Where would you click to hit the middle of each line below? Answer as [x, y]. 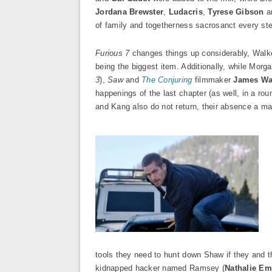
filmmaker [214, 80]
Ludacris [185, 12]
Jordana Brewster [130, 12]
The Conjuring [167, 80]
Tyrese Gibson [236, 12]
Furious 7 [113, 53]
